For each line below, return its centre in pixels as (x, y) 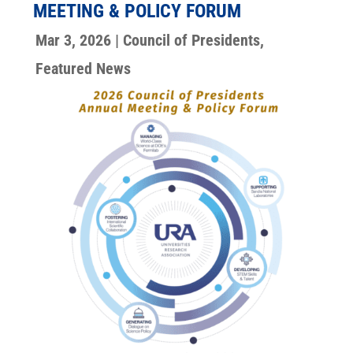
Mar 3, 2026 (73, 41)
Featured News (83, 69)
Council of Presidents (191, 41)
